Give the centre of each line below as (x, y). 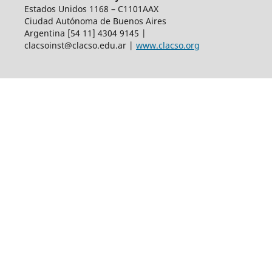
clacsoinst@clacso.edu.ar (75, 45)
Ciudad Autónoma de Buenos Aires (95, 21)
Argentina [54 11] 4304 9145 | (85, 33)
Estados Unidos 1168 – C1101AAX (91, 8)
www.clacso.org (168, 45)
